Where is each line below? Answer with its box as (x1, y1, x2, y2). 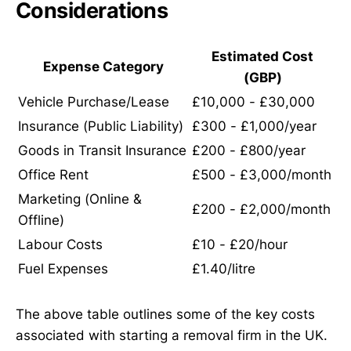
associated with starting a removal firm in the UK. (16, 327, 327, 343)
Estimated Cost (212, 49, 313, 65)
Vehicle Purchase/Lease (18, 94, 169, 110)
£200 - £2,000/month (192, 201, 331, 218)
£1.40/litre (192, 261, 255, 277)
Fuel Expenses (18, 261, 108, 277)
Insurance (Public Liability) (18, 118, 183, 135)
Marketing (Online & (18, 191, 142, 208)
